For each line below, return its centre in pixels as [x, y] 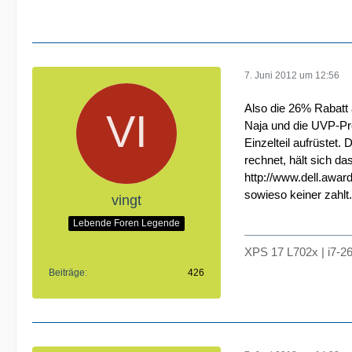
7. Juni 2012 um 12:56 [292, 75]
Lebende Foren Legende [126, 223]
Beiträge [67, 273]
